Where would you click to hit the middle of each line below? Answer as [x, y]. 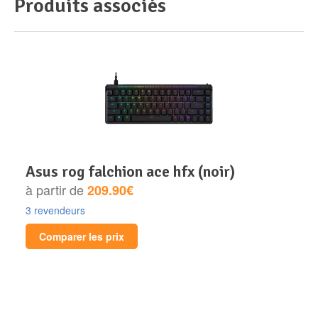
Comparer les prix [82, 236]
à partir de [56, 189]
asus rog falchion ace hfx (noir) [135, 171]
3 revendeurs [55, 210]
